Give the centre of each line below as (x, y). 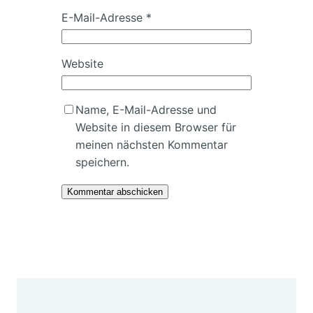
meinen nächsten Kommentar (152, 144)
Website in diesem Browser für (156, 127)
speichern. (102, 162)
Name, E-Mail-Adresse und (146, 109)
